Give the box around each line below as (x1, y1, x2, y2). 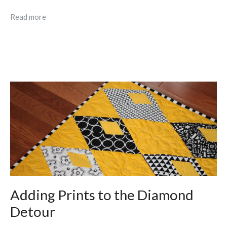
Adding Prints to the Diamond (10, 186, 194, 203)
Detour (10, 203, 55, 220)
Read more (10, 12, 46, 22)
